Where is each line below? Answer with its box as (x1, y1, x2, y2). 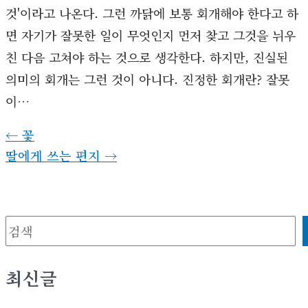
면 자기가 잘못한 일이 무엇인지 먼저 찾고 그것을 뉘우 (5, 25, 296, 44)
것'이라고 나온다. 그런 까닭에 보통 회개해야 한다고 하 (5, 3, 298, 22)
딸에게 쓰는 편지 (5, 146, 104, 164)
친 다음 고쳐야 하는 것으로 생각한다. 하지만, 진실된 (5, 47, 288, 66)
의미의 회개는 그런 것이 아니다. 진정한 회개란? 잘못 (5, 69, 289, 88)
